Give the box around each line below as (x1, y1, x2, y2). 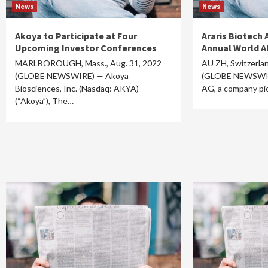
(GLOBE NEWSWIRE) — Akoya (15, 71, 129, 81)
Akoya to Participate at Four (15, 30, 137, 42)
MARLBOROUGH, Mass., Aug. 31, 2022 (15, 58, 162, 68)
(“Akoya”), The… (15, 96, 74, 106)
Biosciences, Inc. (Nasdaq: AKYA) (15, 83, 139, 93)
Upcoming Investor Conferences (15, 42, 157, 54)
